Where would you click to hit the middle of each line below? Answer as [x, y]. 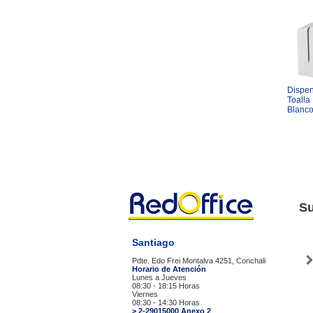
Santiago [153, 242]
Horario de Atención [169, 269]
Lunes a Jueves [159, 277]
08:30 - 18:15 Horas [166, 286]
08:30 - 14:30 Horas [166, 303]
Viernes [145, 294]
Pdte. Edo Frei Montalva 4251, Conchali [199, 261]
